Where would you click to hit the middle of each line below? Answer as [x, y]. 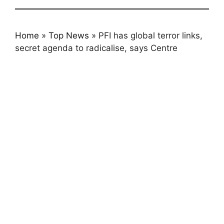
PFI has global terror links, [150, 35]
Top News [69, 35]
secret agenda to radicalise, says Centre [96, 48]
